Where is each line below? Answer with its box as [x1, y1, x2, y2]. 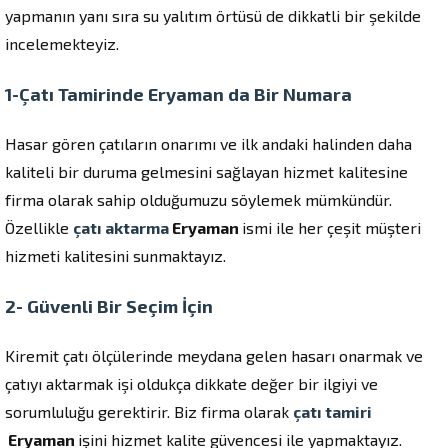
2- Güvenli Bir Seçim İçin [5, 295, 213, 317]
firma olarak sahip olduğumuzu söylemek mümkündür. [5, 190, 392, 209]
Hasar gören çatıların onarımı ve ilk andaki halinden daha [5, 134, 412, 153]
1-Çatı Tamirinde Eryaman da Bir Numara [5, 83, 352, 105]
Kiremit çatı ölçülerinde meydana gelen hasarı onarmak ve [5, 346, 423, 365]
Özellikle [5, 218, 73, 237]
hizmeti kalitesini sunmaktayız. [5, 246, 226, 265]
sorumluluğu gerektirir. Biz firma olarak [5, 402, 293, 421]
